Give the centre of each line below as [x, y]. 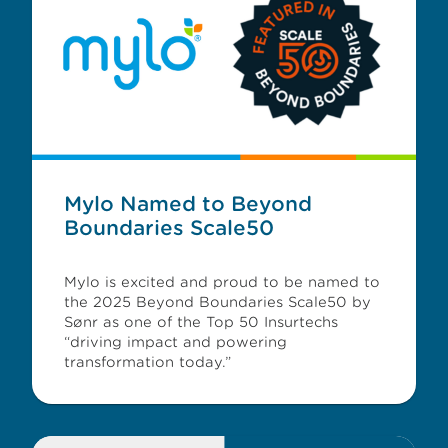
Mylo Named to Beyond [188, 204]
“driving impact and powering [175, 342]
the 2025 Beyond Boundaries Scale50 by [217, 302]
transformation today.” [147, 362]
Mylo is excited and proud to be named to [222, 282]
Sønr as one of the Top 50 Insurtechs [201, 322]
